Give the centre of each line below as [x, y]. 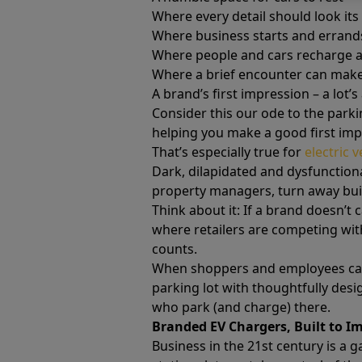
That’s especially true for [228, 152]
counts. [175, 249]
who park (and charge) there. [241, 307]
